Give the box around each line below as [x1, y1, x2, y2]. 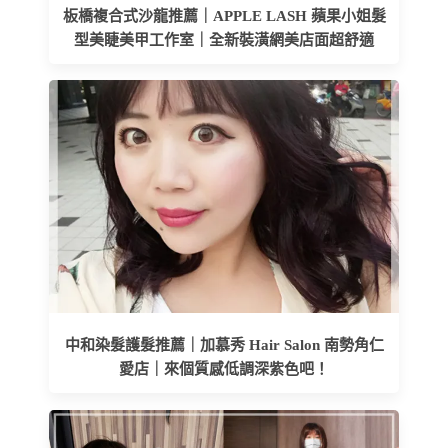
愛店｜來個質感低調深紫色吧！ [119, 361, 329, 378]
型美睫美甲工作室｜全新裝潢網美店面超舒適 [74, 31, 374, 48]
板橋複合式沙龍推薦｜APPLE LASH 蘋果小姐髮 [62, 7, 386, 24]
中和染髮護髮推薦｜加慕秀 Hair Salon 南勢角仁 [64, 337, 384, 354]
